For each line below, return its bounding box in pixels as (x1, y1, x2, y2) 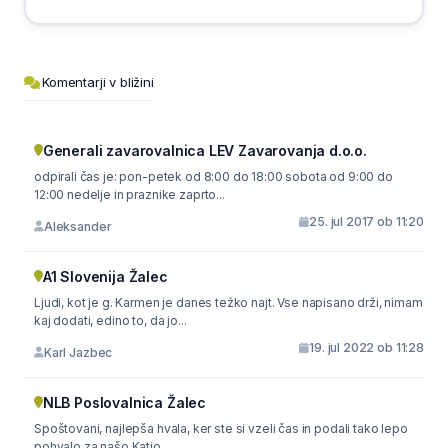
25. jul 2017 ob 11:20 (309, 214, 424, 229)
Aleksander (43, 218, 112, 234)
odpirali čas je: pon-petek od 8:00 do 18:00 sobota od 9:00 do (34, 169, 393, 184)
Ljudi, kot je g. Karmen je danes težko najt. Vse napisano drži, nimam (34, 295, 423, 310)
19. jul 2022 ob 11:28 (309, 340, 424, 355)
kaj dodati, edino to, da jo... (34, 313, 187, 328)
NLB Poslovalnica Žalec (42, 394, 206, 411)
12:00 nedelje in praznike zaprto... (34, 187, 225, 202)
